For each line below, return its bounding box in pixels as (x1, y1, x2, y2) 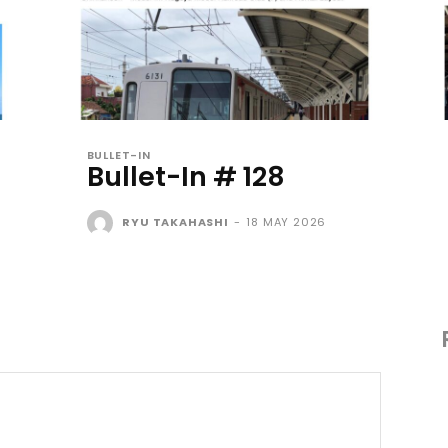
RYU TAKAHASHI (122, 213, 229, 230)
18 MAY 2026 (246, 213, 327, 230)
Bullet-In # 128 (86, 157, 285, 195)
